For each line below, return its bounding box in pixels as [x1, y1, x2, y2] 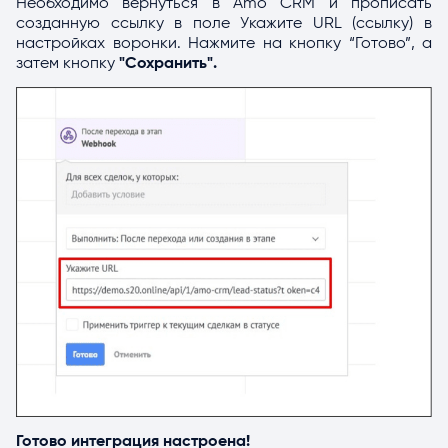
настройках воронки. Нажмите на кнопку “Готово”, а [16, 35, 432, 52]
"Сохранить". [119, 55, 217, 72]
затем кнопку [16, 55, 119, 72]
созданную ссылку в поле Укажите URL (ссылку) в [16, 15, 432, 32]
